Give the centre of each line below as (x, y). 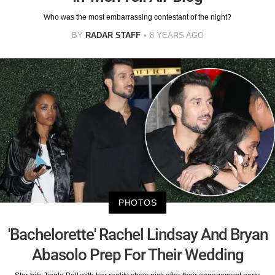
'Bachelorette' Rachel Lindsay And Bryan (137, 234)
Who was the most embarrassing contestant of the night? (137, 17)
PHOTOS (137, 202)
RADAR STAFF (113, 35)
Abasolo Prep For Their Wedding (137, 254)
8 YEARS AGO (176, 35)
